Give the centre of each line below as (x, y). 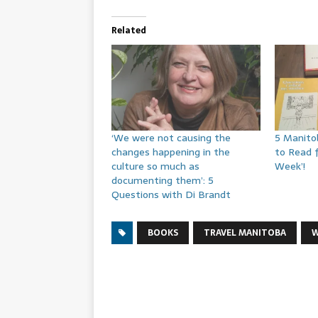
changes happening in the (171, 152)
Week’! (290, 166)
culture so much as (155, 166)
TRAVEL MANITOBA (245, 232)
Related (129, 31)
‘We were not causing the (171, 137)
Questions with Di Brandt (171, 194)
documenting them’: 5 (163, 180)
